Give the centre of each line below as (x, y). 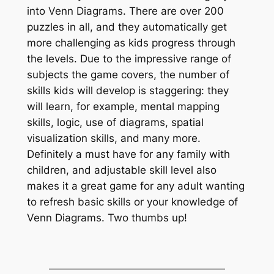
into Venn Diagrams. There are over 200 (125, 11)
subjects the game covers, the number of (128, 75)
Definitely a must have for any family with (128, 154)
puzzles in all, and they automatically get (127, 27)
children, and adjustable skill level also (121, 170)
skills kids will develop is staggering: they (128, 91)
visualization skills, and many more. (113, 139)
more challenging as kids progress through (131, 43)
